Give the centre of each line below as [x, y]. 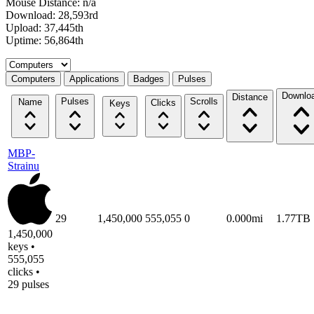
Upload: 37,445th [45, 27]
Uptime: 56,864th [45, 40]
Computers [33, 78]
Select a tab [30, 63]
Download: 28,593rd [52, 15]
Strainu [23, 165]
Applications [94, 78]
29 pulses [28, 284]
